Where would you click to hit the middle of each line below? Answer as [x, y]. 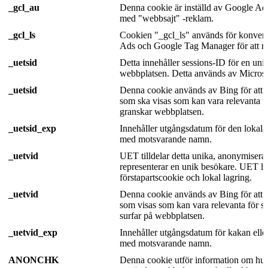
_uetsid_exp [32, 128]
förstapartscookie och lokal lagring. [186, 177]
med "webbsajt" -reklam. [167, 18]
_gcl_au [24, 7]
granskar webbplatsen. [162, 111]
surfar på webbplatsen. [162, 215]
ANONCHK [33, 260]
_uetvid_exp [33, 232]
